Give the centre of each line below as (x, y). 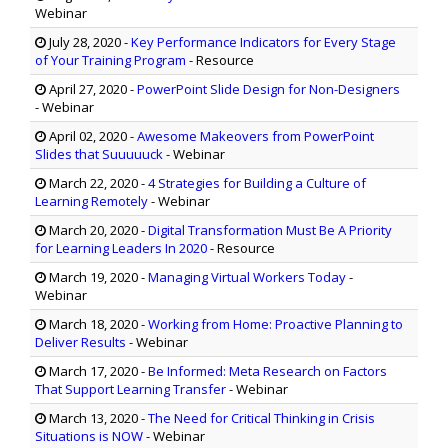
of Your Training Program (110, 60)
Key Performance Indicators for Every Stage (263, 42)
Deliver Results (80, 342)
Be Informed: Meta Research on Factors (267, 371)
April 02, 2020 (86, 136)
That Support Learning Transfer (130, 389)
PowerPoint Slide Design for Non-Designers (268, 89)
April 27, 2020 (86, 89)
